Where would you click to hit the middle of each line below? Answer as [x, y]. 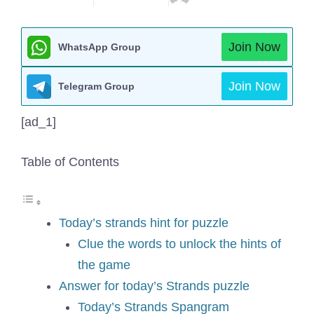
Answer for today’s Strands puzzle [154, 286]
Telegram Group [96, 86]
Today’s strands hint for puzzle [144, 223]
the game [104, 265]
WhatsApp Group [100, 47]
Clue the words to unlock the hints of [179, 244]
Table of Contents [70, 162]
